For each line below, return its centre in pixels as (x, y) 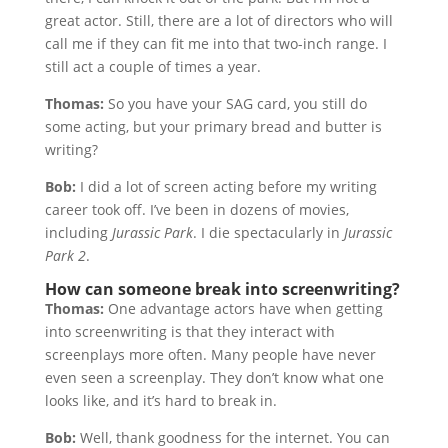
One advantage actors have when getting (243, 308)
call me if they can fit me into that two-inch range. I (215, 43)
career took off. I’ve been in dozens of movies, (196, 209)
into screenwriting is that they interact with (189, 331)
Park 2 (65, 255)
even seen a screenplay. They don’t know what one (214, 377)
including (78, 232)
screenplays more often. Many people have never (210, 354)
